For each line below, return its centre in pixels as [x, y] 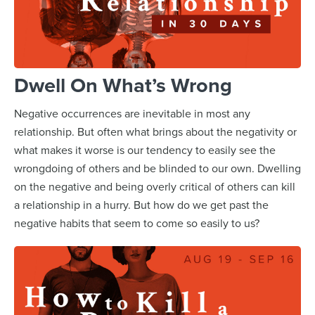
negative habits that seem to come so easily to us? [137, 223]
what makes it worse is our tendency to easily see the [145, 149]
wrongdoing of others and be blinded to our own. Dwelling [157, 168]
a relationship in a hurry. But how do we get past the [141, 204]
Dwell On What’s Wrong [123, 85]
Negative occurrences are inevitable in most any [132, 113]
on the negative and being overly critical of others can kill [155, 186]
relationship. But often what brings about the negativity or [155, 131]
